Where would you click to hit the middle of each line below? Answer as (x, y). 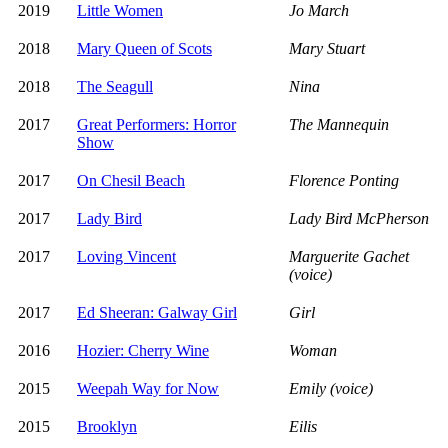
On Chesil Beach (131, 180)
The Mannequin (339, 124)
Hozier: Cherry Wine (143, 350)
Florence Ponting (344, 180)
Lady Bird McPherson (359, 218)
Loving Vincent (126, 256)
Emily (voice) (331, 388)
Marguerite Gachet (349, 256)
